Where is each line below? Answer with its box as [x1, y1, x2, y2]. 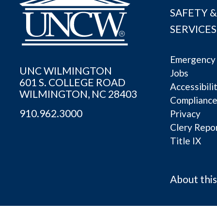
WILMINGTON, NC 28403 [19, 88, 137, 100]
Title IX [170, 135, 201, 147]
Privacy [170, 108, 201, 120]
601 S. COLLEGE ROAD [19, 76, 125, 89]
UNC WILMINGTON [19, 64, 112, 77]
